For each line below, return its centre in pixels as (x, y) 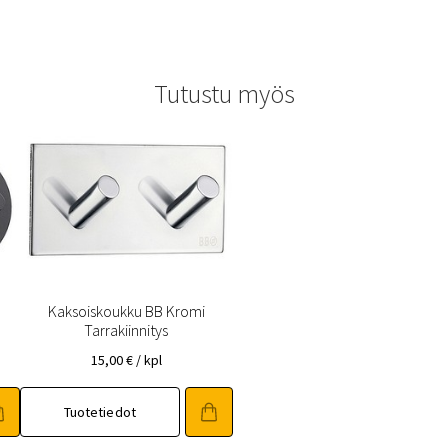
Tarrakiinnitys (126, 330)
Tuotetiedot (100, 412)
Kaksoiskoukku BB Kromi (126, 311)
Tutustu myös (224, 93)
